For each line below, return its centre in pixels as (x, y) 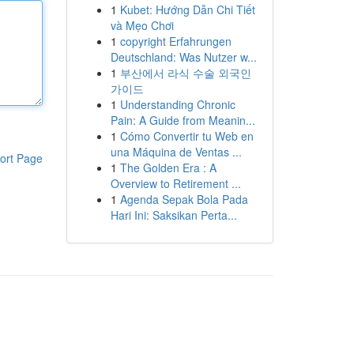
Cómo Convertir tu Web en (186, 136)
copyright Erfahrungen (175, 41)
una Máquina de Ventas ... (176, 152)
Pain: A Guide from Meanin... (183, 120)
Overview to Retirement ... (175, 183)
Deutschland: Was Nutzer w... (183, 57)
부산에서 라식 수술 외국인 (185, 73)
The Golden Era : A (168, 168)
